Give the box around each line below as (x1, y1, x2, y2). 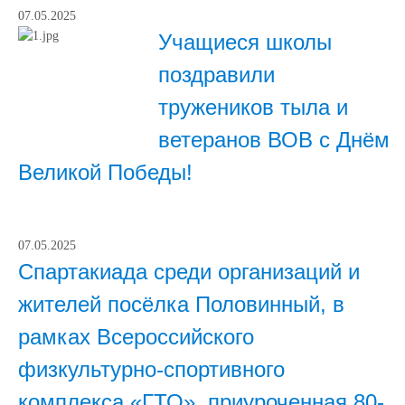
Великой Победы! (18, 160, 193, 184)
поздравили (158, 62, 275, 87)
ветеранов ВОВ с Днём (158, 127, 390, 152)
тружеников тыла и (158, 95, 348, 119)
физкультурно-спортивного (18, 357, 285, 381)
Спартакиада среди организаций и (18, 259, 360, 284)
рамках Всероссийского (18, 325, 254, 349)
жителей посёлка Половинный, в (18, 292, 344, 316)
